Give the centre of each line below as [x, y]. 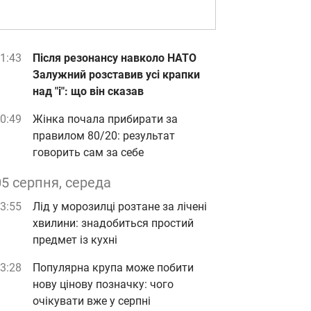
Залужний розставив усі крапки [116, 75]
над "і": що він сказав [88, 91]
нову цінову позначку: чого [103, 284]
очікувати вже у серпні [92, 301]
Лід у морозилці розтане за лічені [120, 207]
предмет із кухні [75, 240]
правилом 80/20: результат [104, 136]
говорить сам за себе [88, 152]
